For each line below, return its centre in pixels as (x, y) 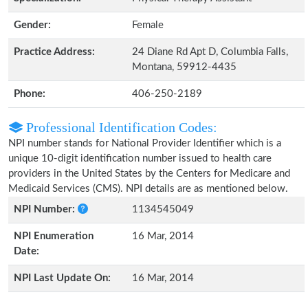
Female (148, 25)
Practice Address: (54, 52)
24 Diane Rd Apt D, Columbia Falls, (210, 52)
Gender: (32, 25)
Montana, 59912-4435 (184, 67)
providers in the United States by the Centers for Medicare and (149, 174)
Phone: (30, 94)
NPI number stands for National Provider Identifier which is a (145, 143)
